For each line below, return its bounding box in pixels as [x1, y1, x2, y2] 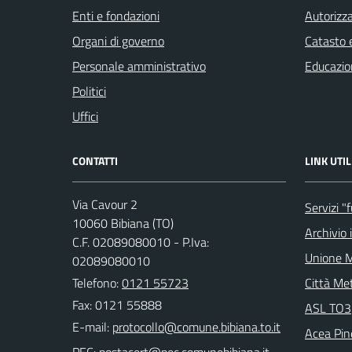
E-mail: [72, 317, 109, 336]
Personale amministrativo [72, 57, 206, 75]
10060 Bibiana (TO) [72, 214, 174, 233]
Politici [72, 82, 106, 101]
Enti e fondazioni [72, 6, 159, 25]
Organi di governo [72, 31, 164, 50]
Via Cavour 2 [72, 195, 137, 214]
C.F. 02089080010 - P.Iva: [72, 233, 209, 251]
